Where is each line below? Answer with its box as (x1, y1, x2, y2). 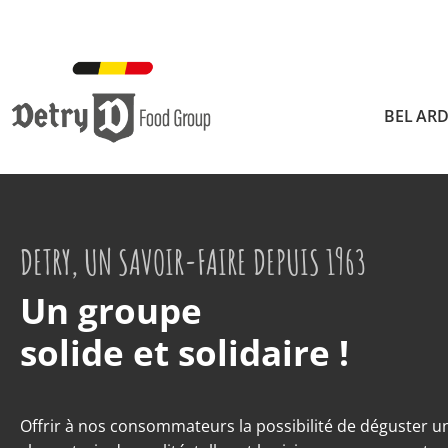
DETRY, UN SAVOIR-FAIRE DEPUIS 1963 (20, 239, 367, 285)
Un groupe (20, 287, 202, 335)
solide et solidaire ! (20, 329, 349, 377)
